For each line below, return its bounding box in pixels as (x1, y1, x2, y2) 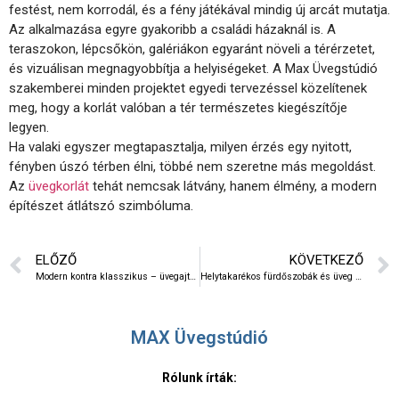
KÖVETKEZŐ (289, 251, 363, 268)
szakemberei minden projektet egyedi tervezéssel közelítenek (9, 80, 367, 97)
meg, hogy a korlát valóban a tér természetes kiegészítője (9, 100, 347, 117)
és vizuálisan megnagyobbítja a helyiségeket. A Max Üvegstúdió (9, 61, 378, 77)
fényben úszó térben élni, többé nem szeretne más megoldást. (9, 159, 376, 175)
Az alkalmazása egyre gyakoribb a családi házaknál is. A (9, 21, 336, 38)
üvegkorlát (28, 178, 89, 195)
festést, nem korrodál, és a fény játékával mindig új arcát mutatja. (9, 2, 390, 19)
